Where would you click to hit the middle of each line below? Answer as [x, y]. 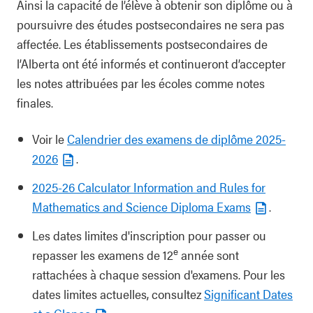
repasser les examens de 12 [103, 255]
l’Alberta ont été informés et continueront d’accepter [151, 63]
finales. [35, 102]
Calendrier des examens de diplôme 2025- [176, 139]
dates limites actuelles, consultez [118, 294]
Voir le [50, 139]
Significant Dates [248, 294]
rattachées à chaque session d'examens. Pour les [159, 274]
